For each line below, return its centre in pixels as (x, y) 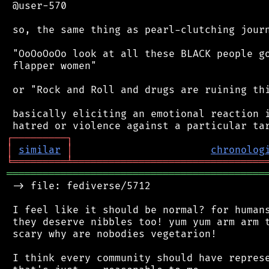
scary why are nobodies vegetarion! (112, 234)
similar (40, 150)
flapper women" (52, 66)
